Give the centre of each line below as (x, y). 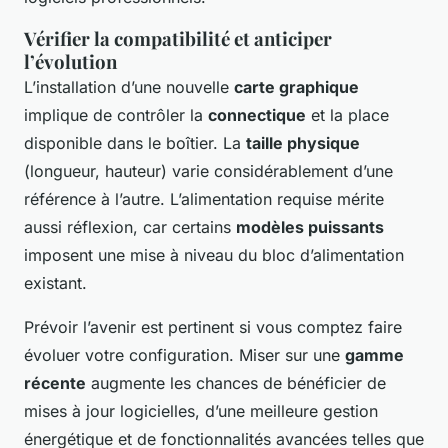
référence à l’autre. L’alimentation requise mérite (204, 198)
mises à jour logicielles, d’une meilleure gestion (201, 410)
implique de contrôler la (116, 114)
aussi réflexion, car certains (130, 226)
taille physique (303, 142)
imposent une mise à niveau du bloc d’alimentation (214, 254)
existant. (55, 282)
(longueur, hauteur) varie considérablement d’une (208, 170)
